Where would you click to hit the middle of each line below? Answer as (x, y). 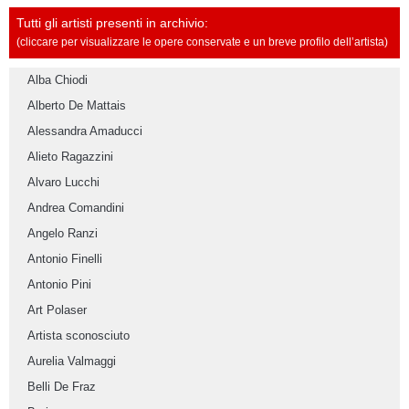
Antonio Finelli (65, 259)
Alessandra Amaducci (85, 131)
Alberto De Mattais (77, 106)
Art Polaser (57, 310)
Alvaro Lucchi (63, 183)
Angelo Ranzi (63, 234)
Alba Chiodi (58, 80)
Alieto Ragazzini (70, 157)
